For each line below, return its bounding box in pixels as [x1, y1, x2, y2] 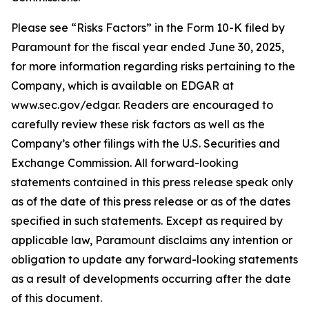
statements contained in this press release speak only [11, 175, 293, 189]
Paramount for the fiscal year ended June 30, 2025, [11, 40, 284, 54]
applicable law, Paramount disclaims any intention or [11, 233, 292, 247]
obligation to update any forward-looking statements [11, 252, 298, 266]
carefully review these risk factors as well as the [11, 117, 265, 131]
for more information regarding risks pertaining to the [11, 59, 295, 73]
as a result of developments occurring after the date [11, 272, 291, 286]
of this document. [11, 291, 102, 305]
